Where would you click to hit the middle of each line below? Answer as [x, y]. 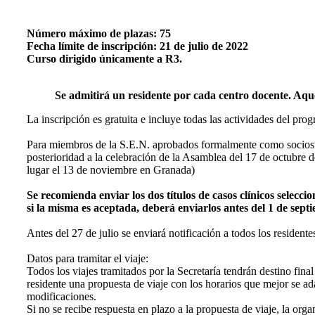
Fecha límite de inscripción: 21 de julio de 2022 [137, 46]
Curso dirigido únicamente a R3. [104, 58]
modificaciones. [62, 296]
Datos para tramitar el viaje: [88, 258]
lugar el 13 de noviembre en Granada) [111, 169]
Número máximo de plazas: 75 [99, 33]
